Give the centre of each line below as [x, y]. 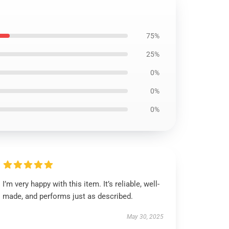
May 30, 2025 [145, 217]
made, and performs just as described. [68, 196]
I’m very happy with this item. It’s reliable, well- [81, 184]
